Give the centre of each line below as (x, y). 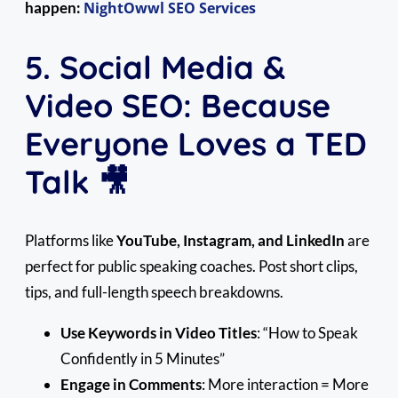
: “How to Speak (307, 332)
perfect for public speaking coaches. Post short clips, (191, 266)
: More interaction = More (285, 384)
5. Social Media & (155, 67)
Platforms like (71, 240)
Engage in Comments (131, 384)
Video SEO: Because (178, 105)
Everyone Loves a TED (196, 143)
